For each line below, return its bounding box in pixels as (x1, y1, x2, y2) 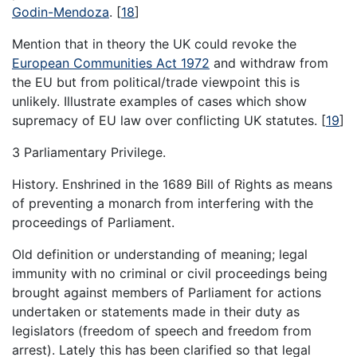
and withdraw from (210, 55, 328, 72)
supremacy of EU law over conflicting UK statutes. (12, 112, 321, 129)
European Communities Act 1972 (12, 55, 210, 72)
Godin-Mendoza (12, 4, 109, 21)
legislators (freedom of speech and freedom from (12, 323, 312, 339)
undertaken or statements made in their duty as (12, 304, 300, 320)
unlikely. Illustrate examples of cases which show (12, 93, 307, 110)
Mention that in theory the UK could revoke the (12, 36, 296, 53)
